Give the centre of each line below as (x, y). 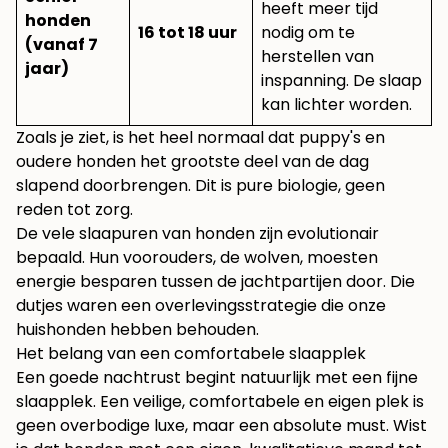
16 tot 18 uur (187, 33)
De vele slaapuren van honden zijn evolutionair (197, 234)
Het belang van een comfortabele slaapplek (191, 354)
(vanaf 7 (61, 45)
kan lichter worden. (336, 105)
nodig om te (308, 33)
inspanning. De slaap (341, 81)
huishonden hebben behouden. (137, 330)
